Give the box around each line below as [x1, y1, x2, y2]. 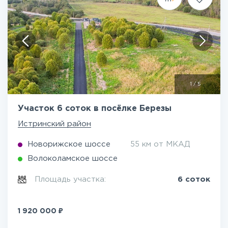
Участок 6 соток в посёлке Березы [18, 105, 172, 112]
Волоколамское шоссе [27, 155, 118, 162]
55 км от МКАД [130, 141, 190, 148]
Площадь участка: [35, 176, 109, 183]
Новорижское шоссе [27, 141, 110, 148]
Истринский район [18, 121, 91, 127]
